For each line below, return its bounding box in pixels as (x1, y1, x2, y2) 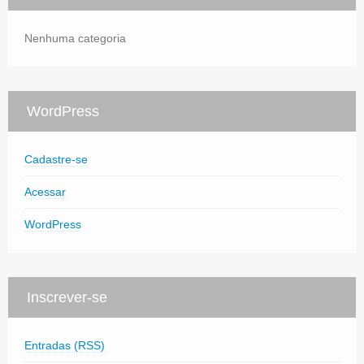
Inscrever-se (27, 288, 107, 305)
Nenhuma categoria (24, 31, 126, 45)
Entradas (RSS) (24, 338, 105, 352)
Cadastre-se (24, 152, 88, 166)
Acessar (24, 184, 66, 198)
